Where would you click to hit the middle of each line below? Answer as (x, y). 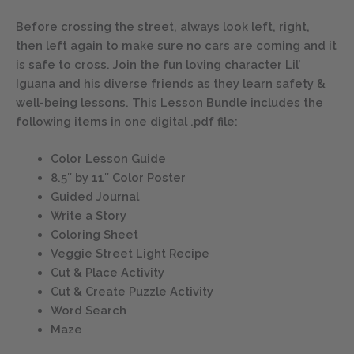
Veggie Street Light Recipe (130, 254)
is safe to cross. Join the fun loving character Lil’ (158, 65)
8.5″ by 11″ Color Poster (118, 178)
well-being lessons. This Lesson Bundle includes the (169, 103)
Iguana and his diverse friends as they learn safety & (171, 84)
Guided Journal (94, 197)
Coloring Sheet (94, 235)
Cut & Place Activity (107, 273)
